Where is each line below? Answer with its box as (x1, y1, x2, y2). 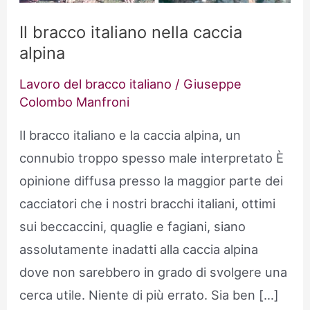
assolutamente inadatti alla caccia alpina (19, 241, 259, 257)
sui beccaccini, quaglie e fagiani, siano (19, 218, 246, 234)
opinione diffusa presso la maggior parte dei (19, 172, 284, 188)
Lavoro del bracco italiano (19, 76, 172, 92)
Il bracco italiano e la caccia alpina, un (19, 127, 241, 143)
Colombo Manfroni (19, 94, 130, 110)
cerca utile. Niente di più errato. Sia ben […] (19, 286, 280, 302)
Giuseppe (183, 76, 242, 92)
